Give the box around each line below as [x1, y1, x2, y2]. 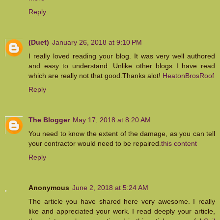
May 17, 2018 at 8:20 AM [73, 116, 151, 124]
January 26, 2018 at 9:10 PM [52, 38, 142, 47]
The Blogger [28, 116, 70, 124]
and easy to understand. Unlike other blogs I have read [28, 62, 215, 70]
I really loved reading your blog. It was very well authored [28, 52, 215, 60]
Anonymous [28, 184, 69, 192]
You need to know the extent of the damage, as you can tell [28, 130, 215, 138]
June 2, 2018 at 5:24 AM [72, 184, 148, 192]
